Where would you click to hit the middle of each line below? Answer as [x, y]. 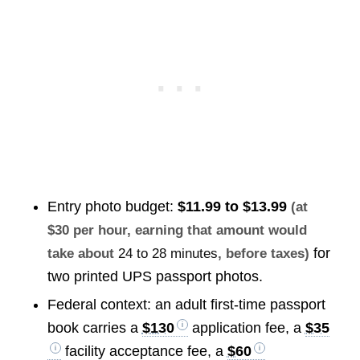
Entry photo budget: [112, 207]
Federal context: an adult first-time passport [186, 305]
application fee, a [246, 328]
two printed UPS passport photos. [155, 277]
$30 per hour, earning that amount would [177, 231]
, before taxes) [263, 254]
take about [82, 254]
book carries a [94, 328]
